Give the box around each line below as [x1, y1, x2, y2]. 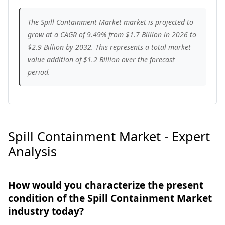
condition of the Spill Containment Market [8, 191, 212, 205]
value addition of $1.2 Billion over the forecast [28, 54, 175, 64]
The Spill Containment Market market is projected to [28, 17, 193, 27]
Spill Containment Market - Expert [8, 127, 210, 145]
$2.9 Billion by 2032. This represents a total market [28, 42, 191, 52]
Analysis [8, 142, 57, 160]
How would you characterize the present [8, 178, 203, 192]
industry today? [8, 204, 84, 218]
